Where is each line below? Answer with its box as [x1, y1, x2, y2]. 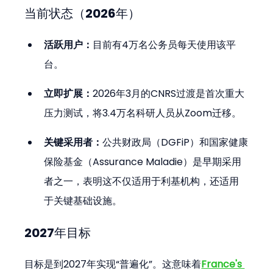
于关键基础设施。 [44, 194, 122, 208]
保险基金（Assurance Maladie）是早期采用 [44, 155, 242, 169]
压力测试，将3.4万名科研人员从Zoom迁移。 [44, 106, 242, 121]
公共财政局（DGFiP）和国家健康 [102, 135, 249, 150]
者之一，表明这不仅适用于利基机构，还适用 [44, 174, 239, 189]
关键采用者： [44, 135, 103, 150]
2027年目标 [24, 224, 91, 242]
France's [201, 257, 245, 272]
